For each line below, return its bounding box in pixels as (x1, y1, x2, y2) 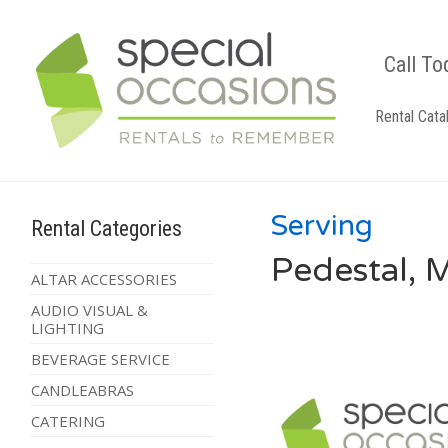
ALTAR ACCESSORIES (30, 269, 177, 290)
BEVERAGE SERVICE (30, 349, 170, 370)
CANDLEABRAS (30, 380, 134, 401)
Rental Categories (30, 216, 182, 242)
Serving (271, 209, 374, 244)
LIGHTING (30, 318, 104, 339)
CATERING (30, 411, 105, 432)
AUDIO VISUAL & (30, 300, 148, 321)
